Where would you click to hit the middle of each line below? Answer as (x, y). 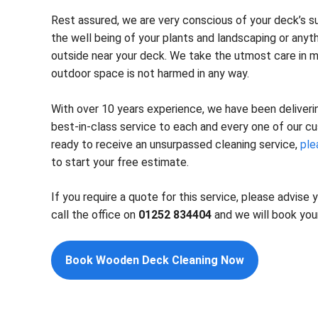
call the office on (95, 215)
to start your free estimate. (120, 162)
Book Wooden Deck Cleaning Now (155, 260)
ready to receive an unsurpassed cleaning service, (174, 144)
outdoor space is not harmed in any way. (150, 73)
